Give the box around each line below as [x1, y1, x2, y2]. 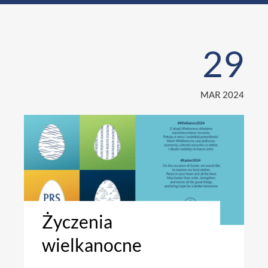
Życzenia [42, 211, 112, 233]
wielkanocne [42, 234, 142, 256]
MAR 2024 [200, 89, 244, 100]
